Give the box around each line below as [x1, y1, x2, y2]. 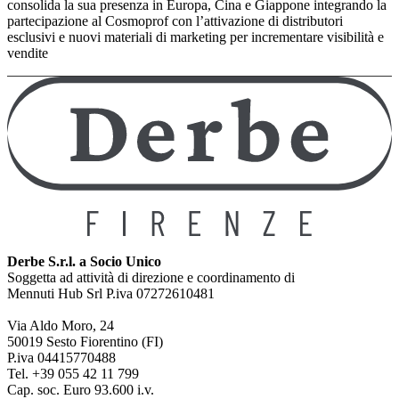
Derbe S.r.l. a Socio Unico [7, 254, 161, 270]
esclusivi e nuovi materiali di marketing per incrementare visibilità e [7, 29, 384, 45]
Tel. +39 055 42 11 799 [7, 366, 139, 382]
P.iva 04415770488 [7, 350, 116, 366]
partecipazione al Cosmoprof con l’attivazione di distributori [7, 13, 343, 29]
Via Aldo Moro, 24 [7, 318, 114, 334]
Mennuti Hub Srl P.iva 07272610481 [7, 286, 215, 302]
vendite [7, 45, 48, 61]
